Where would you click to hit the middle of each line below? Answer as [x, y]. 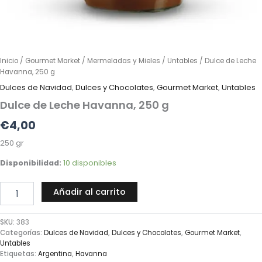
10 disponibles [90, 163]
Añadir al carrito [89, 192]
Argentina [55, 254]
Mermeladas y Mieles [124, 61]
